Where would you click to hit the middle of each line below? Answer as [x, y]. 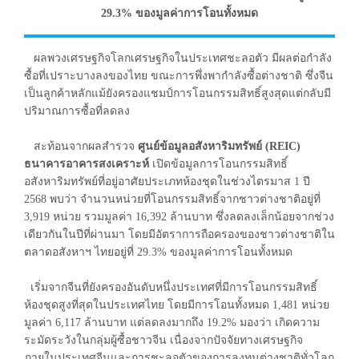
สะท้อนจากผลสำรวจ [81, 146]
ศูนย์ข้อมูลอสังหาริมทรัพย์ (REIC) [219, 146]
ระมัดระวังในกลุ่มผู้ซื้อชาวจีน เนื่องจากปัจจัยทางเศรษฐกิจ [163, 340]
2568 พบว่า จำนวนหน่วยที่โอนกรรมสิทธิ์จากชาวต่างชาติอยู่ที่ [172, 199]
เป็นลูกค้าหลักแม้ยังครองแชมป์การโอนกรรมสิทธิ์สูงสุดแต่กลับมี [177, 93]
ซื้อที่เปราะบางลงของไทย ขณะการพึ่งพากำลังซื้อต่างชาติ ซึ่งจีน [179, 75]
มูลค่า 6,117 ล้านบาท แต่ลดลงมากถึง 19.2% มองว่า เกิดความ [172, 322]
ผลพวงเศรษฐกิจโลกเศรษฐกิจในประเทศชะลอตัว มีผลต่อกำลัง [178, 58]
